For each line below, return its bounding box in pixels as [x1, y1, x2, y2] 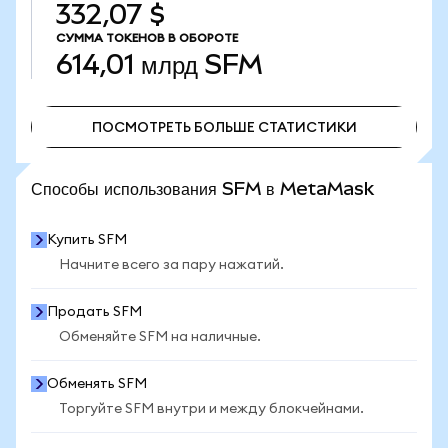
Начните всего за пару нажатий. [59, 258, 284, 272]
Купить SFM [47, 233, 127, 247]
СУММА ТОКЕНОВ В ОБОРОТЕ [56, 32, 238, 44]
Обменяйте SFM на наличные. [59, 330, 261, 344]
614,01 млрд [56, 49, 198, 80]
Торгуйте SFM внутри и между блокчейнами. [59, 402, 364, 416]
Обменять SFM [47, 377, 147, 391]
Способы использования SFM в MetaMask [31, 178, 374, 199]
